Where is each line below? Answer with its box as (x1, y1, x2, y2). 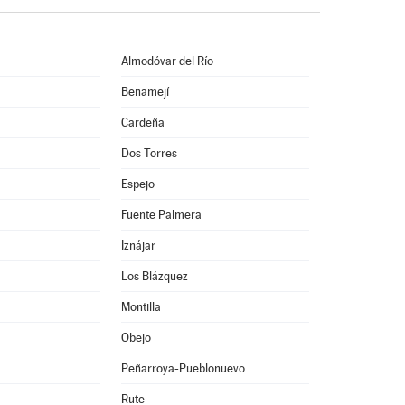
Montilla (120, 300, 161, 314)
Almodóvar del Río (120, 54, 213, 68)
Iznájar (120, 239, 155, 252)
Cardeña (120, 116, 165, 129)
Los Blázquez (120, 269, 188, 283)
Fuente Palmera (120, 208, 202, 221)
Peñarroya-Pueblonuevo (120, 362, 245, 375)
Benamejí (120, 85, 169, 99)
